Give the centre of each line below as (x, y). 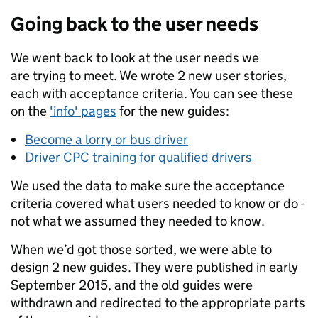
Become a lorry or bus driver (106, 140)
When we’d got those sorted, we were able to (141, 250)
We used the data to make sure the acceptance (148, 186)
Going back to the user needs (135, 24)
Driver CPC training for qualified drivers (138, 158)
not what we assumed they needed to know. (138, 221)
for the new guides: (173, 111)
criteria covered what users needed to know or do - (158, 204)
